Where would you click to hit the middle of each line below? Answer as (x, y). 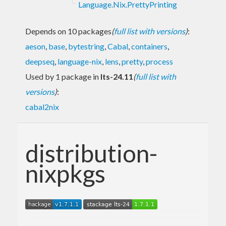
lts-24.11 (117, 76)
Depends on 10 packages (68, 31)
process (159, 61)
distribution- (91, 153)
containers (149, 46)
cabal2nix (42, 106)
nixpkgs (65, 173)
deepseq (40, 61)
